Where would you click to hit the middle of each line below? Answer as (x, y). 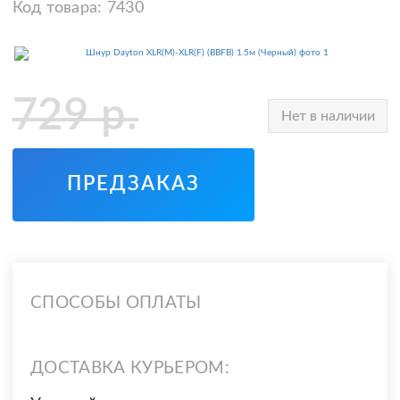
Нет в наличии (328, 117)
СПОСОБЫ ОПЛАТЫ (116, 303)
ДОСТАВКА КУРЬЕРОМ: (130, 369)
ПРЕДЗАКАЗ (133, 185)
